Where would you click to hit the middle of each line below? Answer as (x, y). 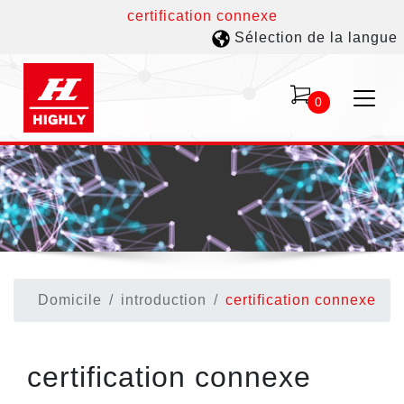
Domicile (70, 299)
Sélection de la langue (314, 37)
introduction (164, 299)
